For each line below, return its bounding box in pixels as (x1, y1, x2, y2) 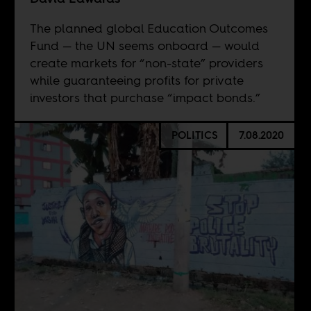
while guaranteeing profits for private (29, 71, 244, 89)
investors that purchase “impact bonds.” (29, 88, 260, 106)
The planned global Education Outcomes (29, 19, 268, 37)
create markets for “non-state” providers (29, 53, 263, 72)
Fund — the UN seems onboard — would (29, 36, 260, 54)
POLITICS (171, 128, 218, 143)
